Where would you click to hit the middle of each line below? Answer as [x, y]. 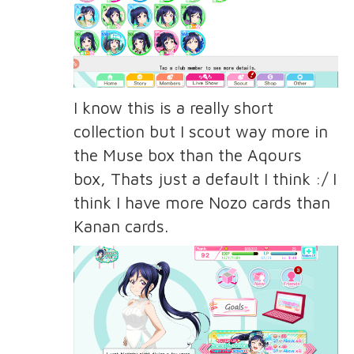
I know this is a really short [173, 107]
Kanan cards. [121, 226]
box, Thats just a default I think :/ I [205, 178]
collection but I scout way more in [200, 131]
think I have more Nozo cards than [201, 202]
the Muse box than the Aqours [187, 154]
